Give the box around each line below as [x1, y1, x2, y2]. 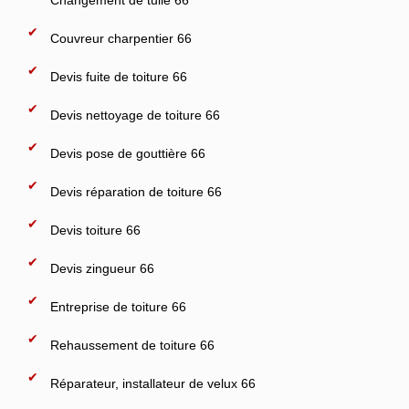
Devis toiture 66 [50, 223, 141, 237]
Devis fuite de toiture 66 [50, 69, 187, 84]
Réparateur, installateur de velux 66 [50, 376, 256, 391]
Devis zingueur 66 [50, 261, 154, 276]
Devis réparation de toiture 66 [50, 184, 222, 199]
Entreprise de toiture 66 [50, 299, 186, 314]
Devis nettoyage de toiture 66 [50, 108, 220, 122]
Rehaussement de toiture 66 [50, 338, 215, 352]
